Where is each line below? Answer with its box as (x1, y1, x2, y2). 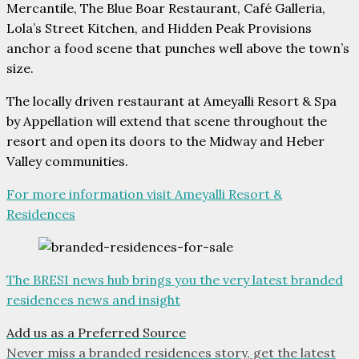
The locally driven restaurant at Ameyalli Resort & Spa (6, 93, 337, 110)
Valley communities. (6, 153, 128, 170)
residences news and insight (6, 292, 180, 309)
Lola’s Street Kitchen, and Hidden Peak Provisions (6, 20, 312, 37)
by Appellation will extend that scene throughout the (6, 113, 327, 130)
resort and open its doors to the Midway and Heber (6, 133, 325, 150)
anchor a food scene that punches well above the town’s (6, 40, 349, 57)
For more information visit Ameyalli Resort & (6, 186, 282, 203)
